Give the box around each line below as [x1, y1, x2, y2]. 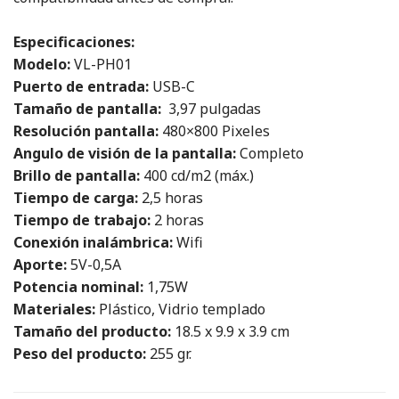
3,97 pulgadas [161, 98, 261, 118]
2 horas [151, 209, 204, 230]
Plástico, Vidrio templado [95, 298, 265, 319]
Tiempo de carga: [13, 187, 138, 208]
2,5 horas [138, 187, 203, 208]
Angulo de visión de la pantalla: [13, 142, 236, 163]
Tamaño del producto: [13, 321, 171, 341]
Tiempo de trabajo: [13, 209, 151, 230]
